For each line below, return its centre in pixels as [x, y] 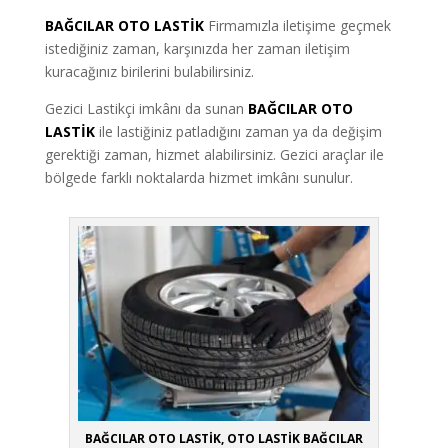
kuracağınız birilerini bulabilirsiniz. [149, 71]
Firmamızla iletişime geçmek [299, 25]
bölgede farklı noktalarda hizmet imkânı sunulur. [198, 177]
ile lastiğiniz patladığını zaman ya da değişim [240, 131]
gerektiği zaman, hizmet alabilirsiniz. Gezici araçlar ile [214, 154]
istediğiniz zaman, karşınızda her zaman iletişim [197, 48]
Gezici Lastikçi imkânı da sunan [144, 108]
